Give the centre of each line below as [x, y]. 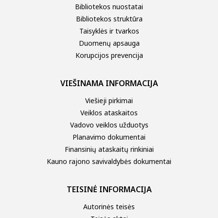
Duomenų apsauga [109, 43]
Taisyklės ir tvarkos [109, 31]
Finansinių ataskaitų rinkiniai [109, 149]
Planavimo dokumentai [109, 137]
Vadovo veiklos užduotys [109, 125]
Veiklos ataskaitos [109, 112]
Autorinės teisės [109, 206]
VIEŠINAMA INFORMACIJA [109, 83]
